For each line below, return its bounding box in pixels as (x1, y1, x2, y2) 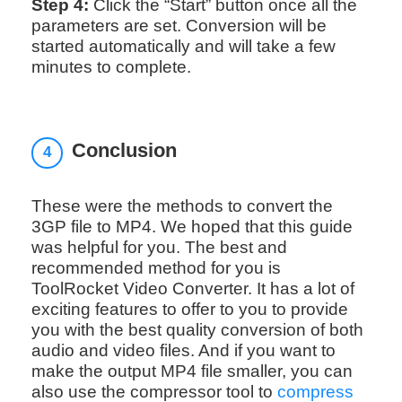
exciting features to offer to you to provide (31, 300, 348, 319)
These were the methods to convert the (31, 197, 333, 216)
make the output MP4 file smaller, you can (31, 362, 353, 381)
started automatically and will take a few (31, 36, 336, 56)
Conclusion (72, 140, 178, 162)
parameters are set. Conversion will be (31, 15, 327, 35)
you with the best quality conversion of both (31, 320, 363, 340)
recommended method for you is (31, 258, 281, 278)
